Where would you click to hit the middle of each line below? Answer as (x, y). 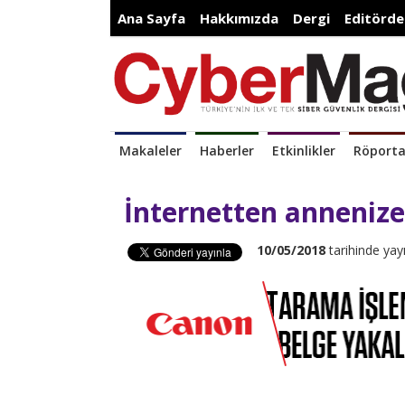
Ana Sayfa (151, 18)
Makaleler (151, 151)
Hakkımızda (239, 18)
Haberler (227, 151)
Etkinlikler (304, 151)
